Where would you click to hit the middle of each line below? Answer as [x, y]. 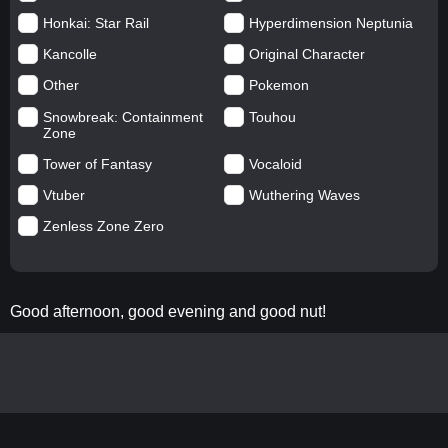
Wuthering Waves [304, 194]
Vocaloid [275, 163]
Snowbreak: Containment [122, 116]
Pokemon [279, 85]
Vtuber [63, 194]
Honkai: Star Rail [95, 23]
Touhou [272, 116]
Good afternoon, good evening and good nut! [168, 312]
